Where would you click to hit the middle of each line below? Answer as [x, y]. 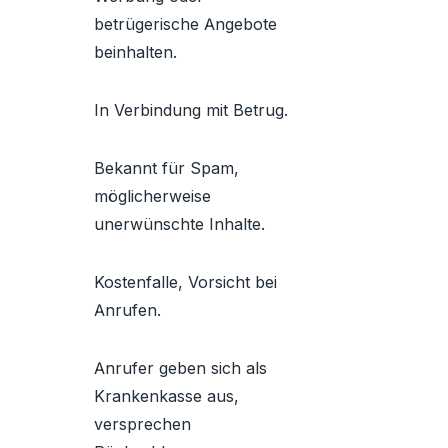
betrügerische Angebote [185, 24]
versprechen [142, 424]
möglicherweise [152, 196]
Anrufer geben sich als [180, 368]
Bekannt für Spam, [166, 168]
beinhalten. [135, 52]
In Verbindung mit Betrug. [191, 110]
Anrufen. [127, 310]
